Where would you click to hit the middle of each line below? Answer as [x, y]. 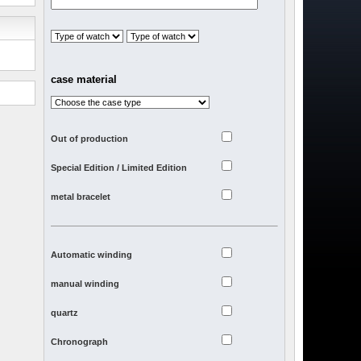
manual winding [85, 284]
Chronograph [80, 342]
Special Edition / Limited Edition [119, 168]
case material [84, 80]
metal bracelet [81, 197]
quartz [65, 313]
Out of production [90, 139]
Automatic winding [92, 255]
